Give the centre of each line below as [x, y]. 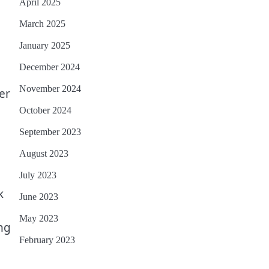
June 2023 [39, 197]
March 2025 [42, 24]
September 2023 [50, 132]
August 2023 [44, 154]
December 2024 [50, 67]
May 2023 [39, 219]
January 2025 [45, 46]
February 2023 [47, 240]
